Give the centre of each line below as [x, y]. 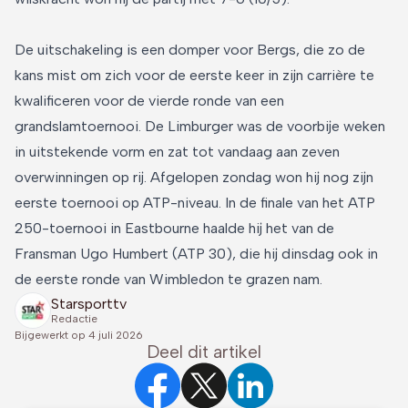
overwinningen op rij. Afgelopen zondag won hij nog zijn [194, 177]
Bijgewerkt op [50, 335]
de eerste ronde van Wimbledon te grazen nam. [168, 279]
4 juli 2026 [116, 335]
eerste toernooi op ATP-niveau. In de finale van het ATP [195, 202]
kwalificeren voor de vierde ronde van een [149, 100]
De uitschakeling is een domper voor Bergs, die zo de [190, 49]
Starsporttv [89, 304]
